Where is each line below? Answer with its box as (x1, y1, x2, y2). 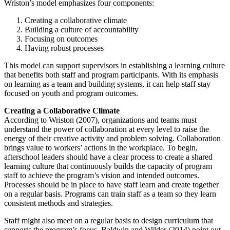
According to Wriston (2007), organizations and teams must (4, 116, 197, 125)
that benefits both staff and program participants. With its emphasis (4, 70, 218, 80)
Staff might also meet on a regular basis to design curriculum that (4, 216, 213, 225)
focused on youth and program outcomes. (4, 89, 138, 98)
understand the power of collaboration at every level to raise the (4, 125, 209, 134)
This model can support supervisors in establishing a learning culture (4, 61, 225, 70)
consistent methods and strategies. (4, 199, 113, 208)
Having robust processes (25, 44, 104, 53)
